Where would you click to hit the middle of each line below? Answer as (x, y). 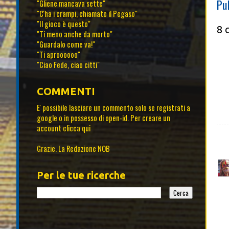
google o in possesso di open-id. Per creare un (104, 118)
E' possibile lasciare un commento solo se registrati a (113, 108)
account (50, 128)
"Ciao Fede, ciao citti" (68, 65)
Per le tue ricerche (81, 175)
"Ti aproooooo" (59, 55)
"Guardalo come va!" (66, 44)
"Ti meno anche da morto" (75, 34)
